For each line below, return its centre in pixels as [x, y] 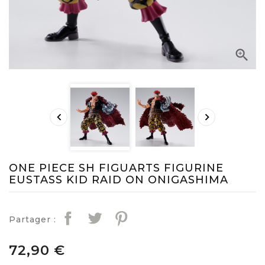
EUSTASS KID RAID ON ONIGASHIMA [119, 180]
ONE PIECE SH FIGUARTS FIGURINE [116, 168]
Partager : [33, 220]
